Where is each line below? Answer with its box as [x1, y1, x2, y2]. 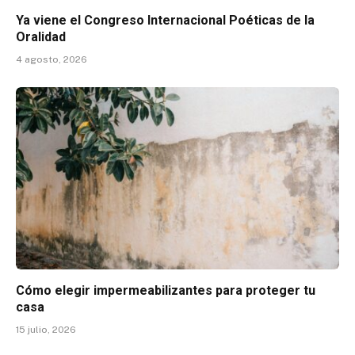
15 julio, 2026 [16, 323, 76, 335]
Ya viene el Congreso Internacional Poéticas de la [16, 13, 315, 29]
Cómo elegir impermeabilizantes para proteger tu [16, 282, 315, 298]
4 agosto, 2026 [16, 54, 87, 66]
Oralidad [16, 29, 66, 45]
